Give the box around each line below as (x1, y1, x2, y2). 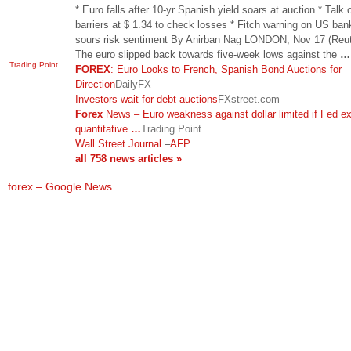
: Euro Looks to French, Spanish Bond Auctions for (110, 63, 342, 75)
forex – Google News (8, 180, 112, 193)
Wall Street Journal (75, 137, 161, 150)
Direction (75, 78, 115, 90)
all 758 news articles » (75, 152, 182, 165)
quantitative (75, 122, 131, 135)
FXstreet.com (218, 92, 280, 105)
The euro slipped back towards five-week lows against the (75, 48, 340, 60)
